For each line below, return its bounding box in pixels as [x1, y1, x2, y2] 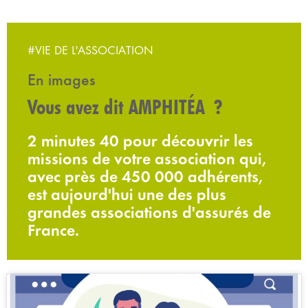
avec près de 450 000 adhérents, [27, 167, 263, 187]
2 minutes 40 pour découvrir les [27, 131, 253, 151]
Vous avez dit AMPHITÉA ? [27, 94, 223, 120]
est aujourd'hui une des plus [27, 185, 226, 205]
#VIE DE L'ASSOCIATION [27, 43, 153, 58]
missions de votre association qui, [27, 149, 266, 169]
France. [27, 221, 79, 241]
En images [27, 70, 96, 90]
